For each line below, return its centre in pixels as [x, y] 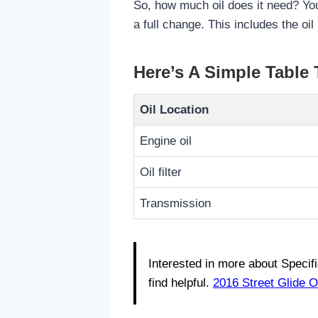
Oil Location [174, 110]
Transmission [175, 203]
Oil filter [161, 172]
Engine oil [166, 141]
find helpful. [181, 283]
